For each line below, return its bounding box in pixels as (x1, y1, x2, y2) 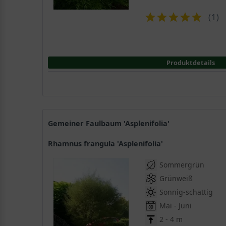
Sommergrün (159, 159, 205, 169)
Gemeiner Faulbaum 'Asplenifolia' (53, 118, 170, 128)
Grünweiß (159, 173, 193, 183)
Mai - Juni (159, 200, 192, 210)
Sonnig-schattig (159, 187, 213, 197)
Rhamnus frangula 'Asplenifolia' (53, 138, 163, 148)
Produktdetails (166, 58, 215, 68)
